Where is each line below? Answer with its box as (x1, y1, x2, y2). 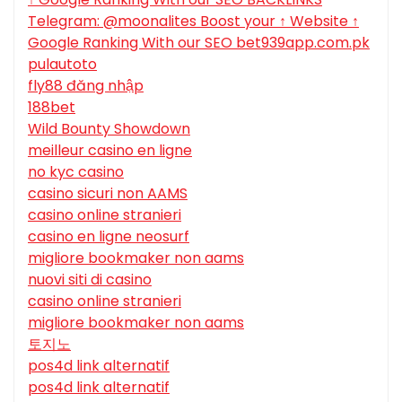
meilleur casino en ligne (28, 140, 192, 162)
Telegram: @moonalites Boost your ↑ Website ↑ (28, 11, 359, 32)
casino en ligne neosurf (28, 226, 189, 248)
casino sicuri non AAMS (28, 183, 188, 205)
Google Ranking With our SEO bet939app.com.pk (28, 32, 370, 54)
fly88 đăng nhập (28, 75, 144, 97)
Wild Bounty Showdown (28, 118, 190, 140)
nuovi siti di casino (28, 269, 152, 291)
